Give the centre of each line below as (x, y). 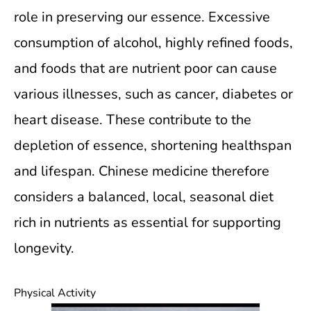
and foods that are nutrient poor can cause (145, 68)
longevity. (44, 248)
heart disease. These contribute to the (133, 120)
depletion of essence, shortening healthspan (153, 145)
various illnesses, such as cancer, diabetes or (153, 94)
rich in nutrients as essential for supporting (148, 222)
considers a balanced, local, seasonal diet (144, 197)
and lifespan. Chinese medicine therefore (142, 171)
